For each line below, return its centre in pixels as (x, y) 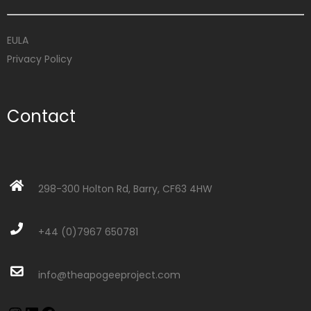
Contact (41, 116)
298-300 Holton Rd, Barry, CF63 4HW (125, 189)
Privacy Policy (40, 59)
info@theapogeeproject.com (109, 275)
